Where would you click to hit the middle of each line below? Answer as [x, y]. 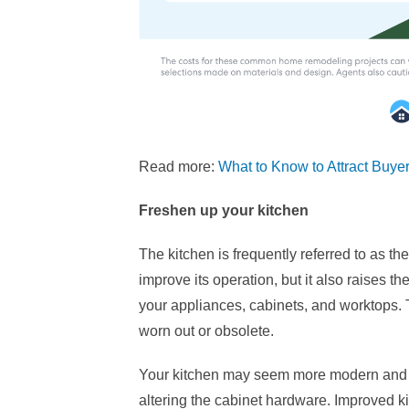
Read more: [178, 166]
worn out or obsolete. [206, 330]
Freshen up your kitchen [224, 210]
